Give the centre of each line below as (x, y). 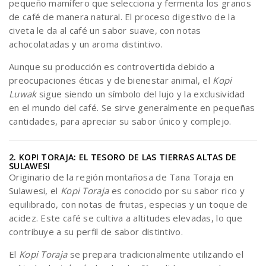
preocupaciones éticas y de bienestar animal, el (111, 80)
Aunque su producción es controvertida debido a (112, 66)
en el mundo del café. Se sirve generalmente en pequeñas (132, 107)
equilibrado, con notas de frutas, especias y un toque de (129, 204)
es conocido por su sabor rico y (177, 191)
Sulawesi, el (35, 191)
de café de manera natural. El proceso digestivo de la (122, 17)
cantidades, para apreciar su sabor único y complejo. (120, 121)
